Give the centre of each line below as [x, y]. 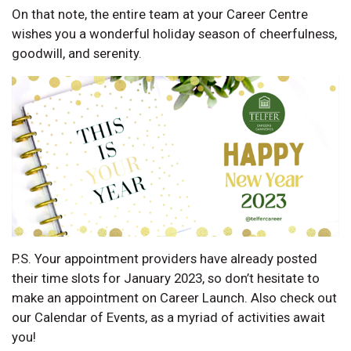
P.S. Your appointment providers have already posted [165, 259]
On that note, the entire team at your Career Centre [160, 14]
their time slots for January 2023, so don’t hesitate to [166, 279]
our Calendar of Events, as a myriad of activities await [168, 318]
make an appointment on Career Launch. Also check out [174, 298]
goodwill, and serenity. [77, 53]
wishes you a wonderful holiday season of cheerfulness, [174, 33]
